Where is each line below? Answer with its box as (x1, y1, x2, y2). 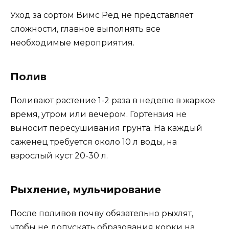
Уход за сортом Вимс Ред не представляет (10, 10, 193, 20)
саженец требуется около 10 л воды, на (10, 137, 177, 147)
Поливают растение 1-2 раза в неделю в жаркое (10, 96, 215, 105)
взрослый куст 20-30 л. (10, 151, 108, 161)
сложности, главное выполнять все (10, 24, 161, 34)
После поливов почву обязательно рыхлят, (10, 209, 193, 218)
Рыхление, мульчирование (10, 184, 161, 196)
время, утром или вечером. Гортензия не (10, 109, 187, 119)
